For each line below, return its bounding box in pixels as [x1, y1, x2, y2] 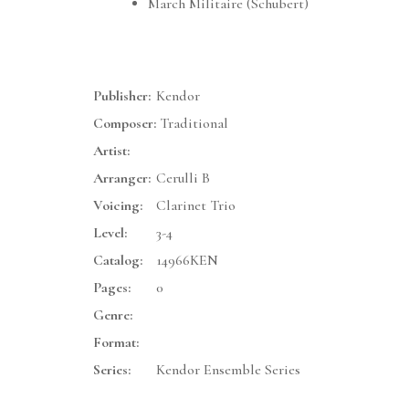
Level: [93, 224, 127, 243]
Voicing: [93, 196, 142, 215]
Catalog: [93, 251, 142, 270]
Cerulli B [156, 169, 210, 188]
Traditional [156, 114, 228, 133]
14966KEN [156, 251, 218, 270]
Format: [93, 333, 139, 352]
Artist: [93, 142, 130, 161]
